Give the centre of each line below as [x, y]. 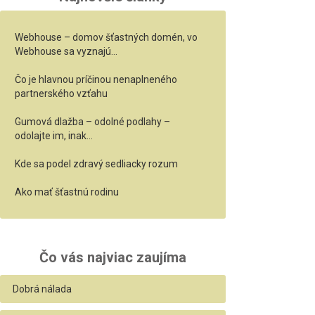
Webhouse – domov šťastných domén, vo [107, 37]
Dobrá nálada [43, 289]
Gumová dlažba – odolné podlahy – [93, 121]
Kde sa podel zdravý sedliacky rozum [97, 163]
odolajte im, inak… [54, 135]
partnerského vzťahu [62, 93]
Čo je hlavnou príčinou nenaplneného [96, 79]
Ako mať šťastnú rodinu [67, 192]
